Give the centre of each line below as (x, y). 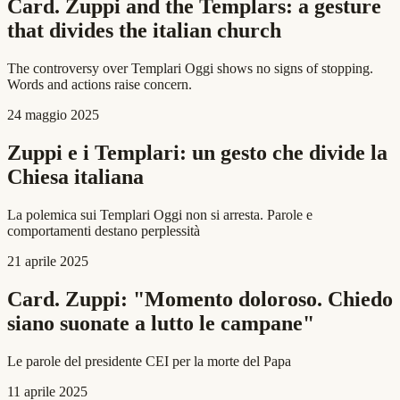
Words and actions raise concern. (100, 85)
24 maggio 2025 (53, 115)
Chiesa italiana (75, 177)
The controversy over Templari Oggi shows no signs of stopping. (190, 69)
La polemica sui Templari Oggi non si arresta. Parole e (160, 215)
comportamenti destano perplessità (104, 231)
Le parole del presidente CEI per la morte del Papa (149, 361)
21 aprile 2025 (48, 261)
